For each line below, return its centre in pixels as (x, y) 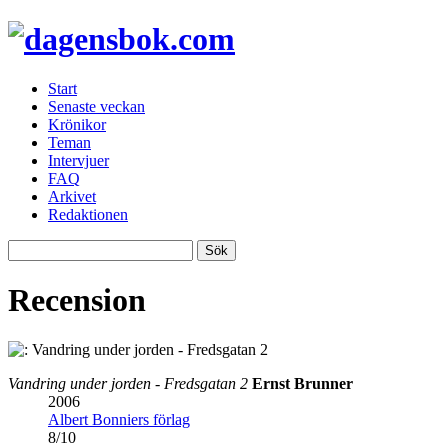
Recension (77, 300)
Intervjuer (78, 160)
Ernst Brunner (302, 383)
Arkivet (72, 196)
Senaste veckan (96, 106)
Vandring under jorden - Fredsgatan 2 (128, 383)
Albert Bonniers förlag (119, 419)
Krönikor (77, 124)
